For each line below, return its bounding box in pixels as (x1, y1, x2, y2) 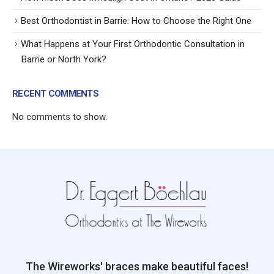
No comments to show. (12, 111, 107, 122)
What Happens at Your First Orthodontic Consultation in (21, 38, 245, 50)
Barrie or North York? (21, 53, 106, 65)
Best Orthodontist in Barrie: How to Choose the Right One (21, 15, 251, 26)
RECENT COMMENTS (12, 87, 98, 99)
